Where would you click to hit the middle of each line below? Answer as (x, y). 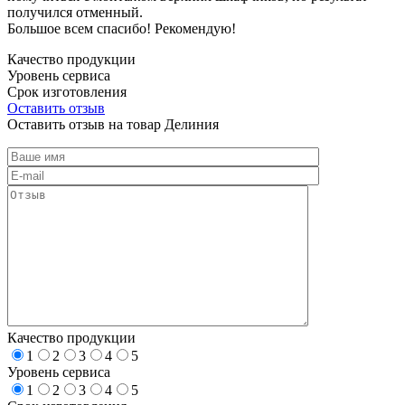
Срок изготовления (67, 91)
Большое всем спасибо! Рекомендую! (122, 28)
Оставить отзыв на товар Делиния (113, 124)
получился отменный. (75, 12)
